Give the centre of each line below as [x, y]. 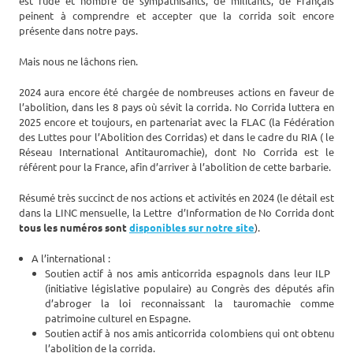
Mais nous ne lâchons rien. [78, 61]
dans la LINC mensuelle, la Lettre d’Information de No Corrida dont [176, 213]
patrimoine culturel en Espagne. [117, 318]
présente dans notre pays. [78, 31]
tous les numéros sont [73, 228]
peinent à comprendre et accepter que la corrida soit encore [176, 16]
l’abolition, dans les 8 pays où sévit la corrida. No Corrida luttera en [176, 107]
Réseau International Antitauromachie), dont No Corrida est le [176, 152]
